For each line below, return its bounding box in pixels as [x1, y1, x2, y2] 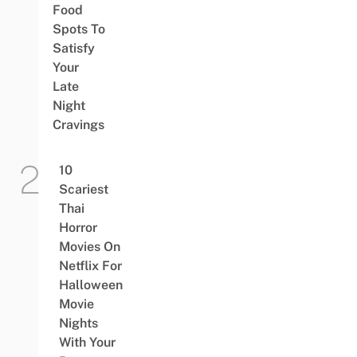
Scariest [58, 182, 108, 197]
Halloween [58, 277, 123, 292]
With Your [58, 335, 116, 350]
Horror [58, 220, 97, 235]
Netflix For [58, 258, 122, 273]
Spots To [52, 22, 105, 37]
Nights [58, 316, 98, 331]
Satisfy [52, 41, 95, 56]
